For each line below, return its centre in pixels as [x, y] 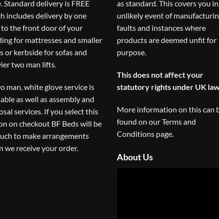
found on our [139, 121]
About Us [135, 157]
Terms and [179, 121]
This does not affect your [160, 74]
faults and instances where [161, 28]
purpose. [131, 52]
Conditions [136, 133]
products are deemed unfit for [167, 40]
